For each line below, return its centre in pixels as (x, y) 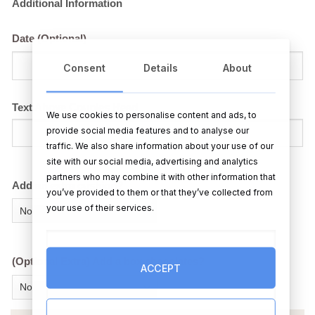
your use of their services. (100, 207)
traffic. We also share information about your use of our (160, 146)
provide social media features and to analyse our (147, 130)
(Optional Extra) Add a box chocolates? (108, 262)
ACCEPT (161, 268)
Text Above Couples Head (75, 108)
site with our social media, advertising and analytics (152, 161)
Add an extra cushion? (67, 186)
